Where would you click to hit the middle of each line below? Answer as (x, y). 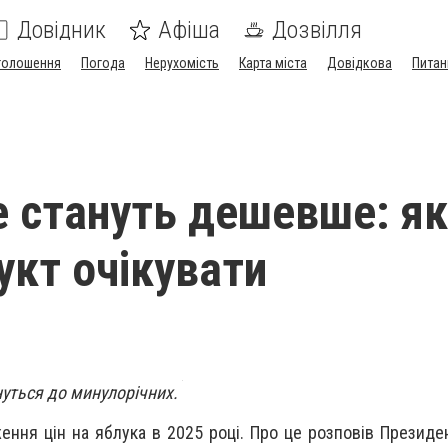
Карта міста (273, 63)
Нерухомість (182, 63)
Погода (103, 63)
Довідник (61, 30)
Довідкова (359, 63)
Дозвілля (317, 30)
